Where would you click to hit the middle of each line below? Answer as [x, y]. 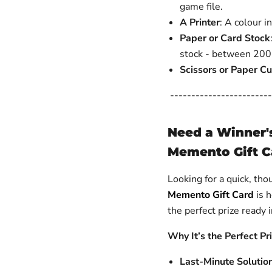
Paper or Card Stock [225, 38]
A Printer [199, 22]
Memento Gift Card [210, 195]
